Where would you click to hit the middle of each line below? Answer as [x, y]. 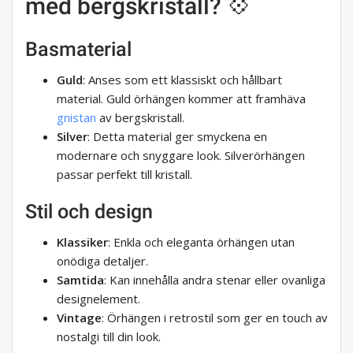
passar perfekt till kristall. [124, 175]
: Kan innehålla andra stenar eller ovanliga [215, 280]
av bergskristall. [140, 118]
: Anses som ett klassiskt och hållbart [182, 80]
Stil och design [89, 212]
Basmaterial [78, 50]
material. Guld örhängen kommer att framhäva [181, 99]
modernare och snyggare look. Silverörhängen [181, 156]
